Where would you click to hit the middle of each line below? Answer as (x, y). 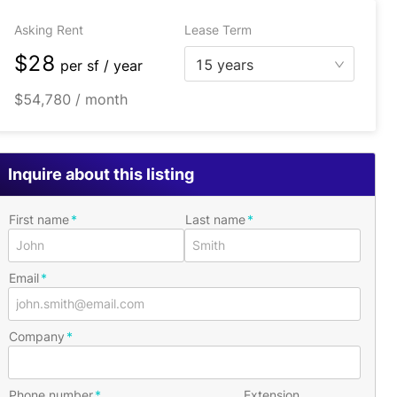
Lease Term (218, 30)
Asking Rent (49, 30)
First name (39, 219)
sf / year (115, 66)
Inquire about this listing (101, 174)
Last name (215, 219)
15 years (224, 65)
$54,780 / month (71, 99)
